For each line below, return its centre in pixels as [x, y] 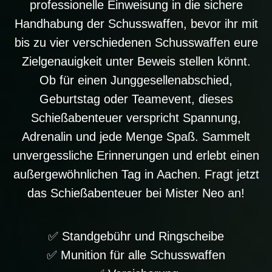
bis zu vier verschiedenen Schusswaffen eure [136, 42]
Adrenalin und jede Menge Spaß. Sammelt [136, 137]
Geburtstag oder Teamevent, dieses [136, 99]
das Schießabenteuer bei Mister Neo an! [136, 193]
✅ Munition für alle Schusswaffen [136, 255]
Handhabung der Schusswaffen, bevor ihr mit [136, 24]
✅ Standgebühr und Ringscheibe [136, 236]
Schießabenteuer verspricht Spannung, [136, 118]
